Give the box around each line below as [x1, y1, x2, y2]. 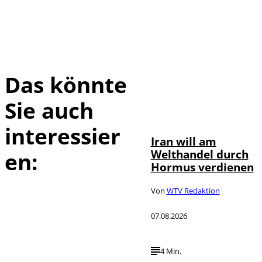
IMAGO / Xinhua [187, 103, 232, 112]
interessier [5, 120, 120, 151]
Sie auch [5, 95, 94, 125]
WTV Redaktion [166, 185, 220, 196]
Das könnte [5, 69, 127, 99]
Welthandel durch [150, 146, 249, 161]
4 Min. [160, 246, 181, 257]
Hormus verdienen [150, 159, 254, 174]
